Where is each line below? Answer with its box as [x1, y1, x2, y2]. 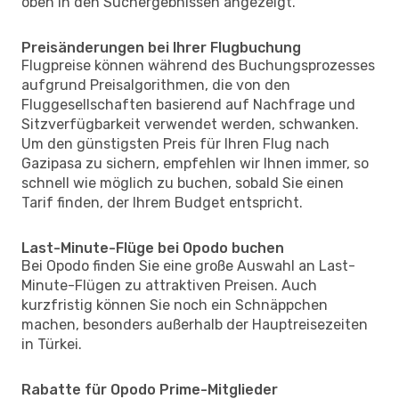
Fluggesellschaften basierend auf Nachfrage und [21, 95, 355, 113]
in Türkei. [21, 335, 82, 353]
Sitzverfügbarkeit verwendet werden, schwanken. [21, 115, 359, 133]
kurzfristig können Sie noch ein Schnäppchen [21, 296, 328, 313]
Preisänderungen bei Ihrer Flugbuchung [21, 38, 301, 56]
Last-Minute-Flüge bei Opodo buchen [21, 239, 284, 256]
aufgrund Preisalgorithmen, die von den [21, 76, 290, 94]
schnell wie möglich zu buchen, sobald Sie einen [21, 174, 344, 191]
